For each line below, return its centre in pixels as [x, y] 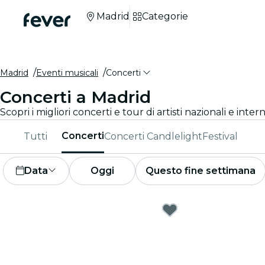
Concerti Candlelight [153, 136]
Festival [220, 136]
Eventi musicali [67, 73]
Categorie [165, 16]
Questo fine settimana [201, 171]
